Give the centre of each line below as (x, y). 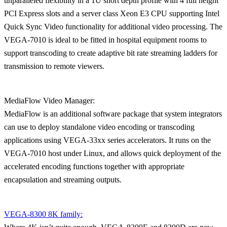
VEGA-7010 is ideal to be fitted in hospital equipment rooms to (105, 40)
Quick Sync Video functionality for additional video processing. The (113, 26)
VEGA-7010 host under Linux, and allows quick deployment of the (112, 153)
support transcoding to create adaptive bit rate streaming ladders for (111, 53)
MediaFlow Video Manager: (49, 100)
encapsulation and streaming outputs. (63, 179)
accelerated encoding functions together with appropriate (94, 166)
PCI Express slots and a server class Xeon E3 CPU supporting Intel (112, 13)
